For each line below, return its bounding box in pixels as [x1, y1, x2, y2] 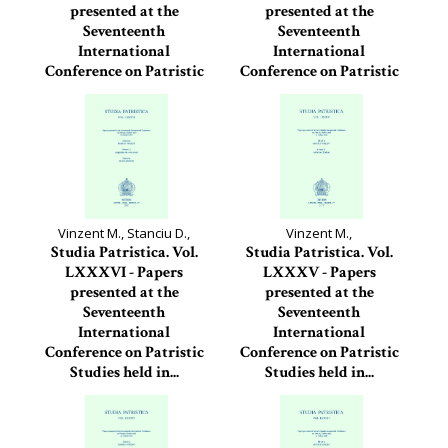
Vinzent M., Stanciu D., [58, 224, 190, 242]
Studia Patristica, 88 [65, 103, 183, 121]
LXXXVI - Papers [65, 262, 183, 283]
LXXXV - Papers [262, 262, 376, 283]
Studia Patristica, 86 [65, 384, 183, 402]
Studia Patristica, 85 [260, 384, 378, 402]
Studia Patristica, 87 [260, 103, 378, 121]
